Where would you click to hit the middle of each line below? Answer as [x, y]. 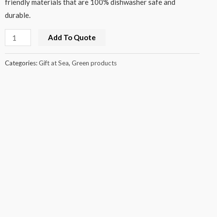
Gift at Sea [54, 63]
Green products [94, 63]
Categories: [22, 63]
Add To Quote [72, 38]
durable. [17, 15]
